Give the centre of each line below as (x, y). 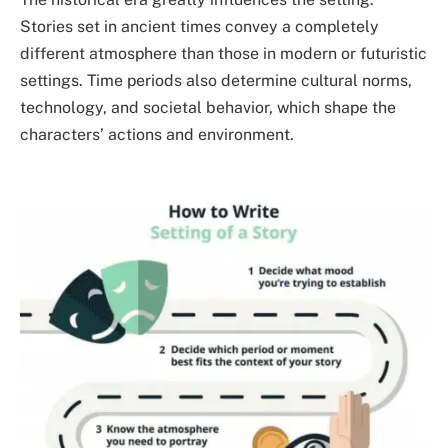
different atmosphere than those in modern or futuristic (223, 54)
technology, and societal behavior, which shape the (208, 108)
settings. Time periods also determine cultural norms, (216, 81)
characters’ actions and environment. (157, 135)
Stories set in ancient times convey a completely (199, 27)
